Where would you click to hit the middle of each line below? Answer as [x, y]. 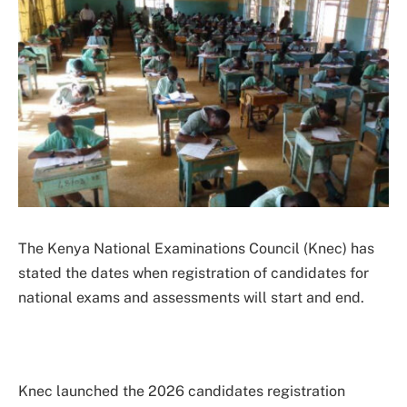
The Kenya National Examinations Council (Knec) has [196, 248]
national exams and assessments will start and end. [191, 297]
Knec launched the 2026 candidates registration [182, 391]
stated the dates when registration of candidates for [194, 273]
